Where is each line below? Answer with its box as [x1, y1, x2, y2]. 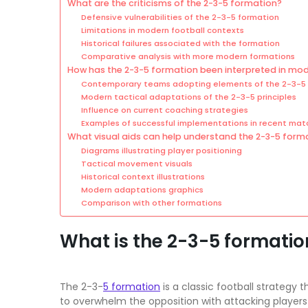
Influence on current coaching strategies [80, 104, 248, 115]
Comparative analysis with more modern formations [80, 50, 295, 62]
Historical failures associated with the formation [80, 37, 280, 49]
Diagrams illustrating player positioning [80, 144, 242, 156]
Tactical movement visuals [80, 157, 192, 169]
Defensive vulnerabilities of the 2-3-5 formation [80, 11, 279, 23]
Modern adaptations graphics [80, 184, 203, 195]
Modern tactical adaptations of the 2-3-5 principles [80, 91, 296, 102]
